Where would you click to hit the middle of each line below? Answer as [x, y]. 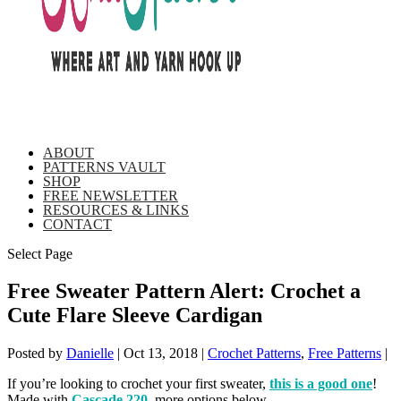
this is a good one [321, 384]
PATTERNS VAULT [104, 166]
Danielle [90, 354]
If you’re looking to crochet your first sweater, [138, 384]
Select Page [40, 253]
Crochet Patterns [254, 354]
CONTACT [77, 224]
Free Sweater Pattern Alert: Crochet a [184, 291]
